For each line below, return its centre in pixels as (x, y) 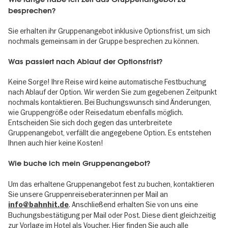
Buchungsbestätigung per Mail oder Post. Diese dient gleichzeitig (112, 215)
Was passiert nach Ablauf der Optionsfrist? (85, 61)
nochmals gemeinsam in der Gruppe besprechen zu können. (104, 41)
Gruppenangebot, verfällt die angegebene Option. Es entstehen (110, 133)
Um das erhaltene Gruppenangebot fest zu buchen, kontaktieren (111, 184)
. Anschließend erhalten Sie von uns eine (133, 204)
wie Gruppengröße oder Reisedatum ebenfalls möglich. (100, 113)
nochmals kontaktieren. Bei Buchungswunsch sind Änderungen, (110, 103)
